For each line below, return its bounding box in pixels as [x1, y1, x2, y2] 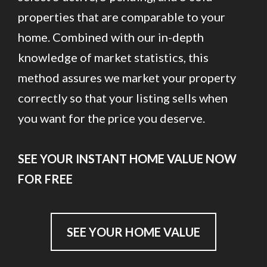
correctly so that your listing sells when [18, 90, 228, 105]
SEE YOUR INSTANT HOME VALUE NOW [18, 151, 237, 166]
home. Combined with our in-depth [18, 29, 204, 44]
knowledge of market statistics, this [18, 49, 209, 64]
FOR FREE [18, 171, 73, 186]
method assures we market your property [18, 70, 236, 85]
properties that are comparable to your [18, 9, 225, 24]
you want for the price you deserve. [18, 110, 205, 125]
